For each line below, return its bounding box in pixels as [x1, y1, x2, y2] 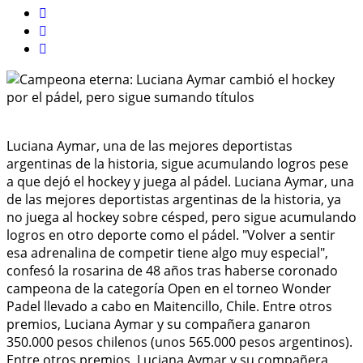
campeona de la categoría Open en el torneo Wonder [6, 279, 331, 297]
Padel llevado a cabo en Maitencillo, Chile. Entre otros [6, 297, 332, 315]
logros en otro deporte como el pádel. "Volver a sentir [6, 225, 335, 244]
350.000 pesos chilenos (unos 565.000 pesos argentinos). [6, 332, 352, 351]
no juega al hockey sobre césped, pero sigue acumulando [6, 207, 357, 226]
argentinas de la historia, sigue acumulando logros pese [6, 154, 348, 173]
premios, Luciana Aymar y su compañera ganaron [6, 314, 310, 333]
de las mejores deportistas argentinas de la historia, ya [6, 190, 341, 208]
